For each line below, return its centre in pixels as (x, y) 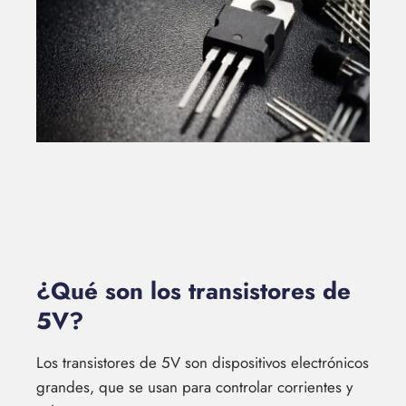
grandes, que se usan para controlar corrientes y (194, 387)
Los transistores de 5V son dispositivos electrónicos (203, 362)
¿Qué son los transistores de (193, 290)
